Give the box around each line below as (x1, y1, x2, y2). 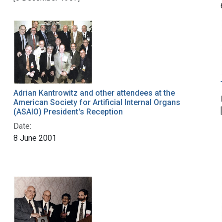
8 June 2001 (13, 133, 56, 143)
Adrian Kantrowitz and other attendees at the (13, 88, 175, 98)
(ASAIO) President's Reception (13, 107, 123, 116)
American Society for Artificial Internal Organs (13, 97, 180, 107)
